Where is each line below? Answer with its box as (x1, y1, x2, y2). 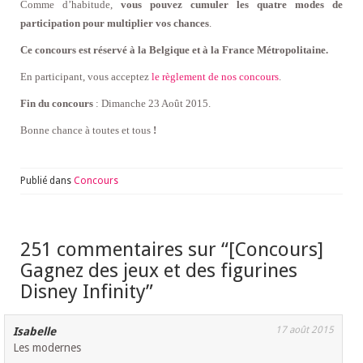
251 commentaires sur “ (20, 238, 228, 262)
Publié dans (20, 175, 74, 187)
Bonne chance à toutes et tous (20, 124, 153, 137)
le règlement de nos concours (152, 70, 279, 83)
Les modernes (13, 341, 82, 355)
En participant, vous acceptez (20, 70, 152, 83)
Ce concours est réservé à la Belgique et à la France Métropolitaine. (20, 44, 328, 57)
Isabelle (13, 325, 57, 339)
